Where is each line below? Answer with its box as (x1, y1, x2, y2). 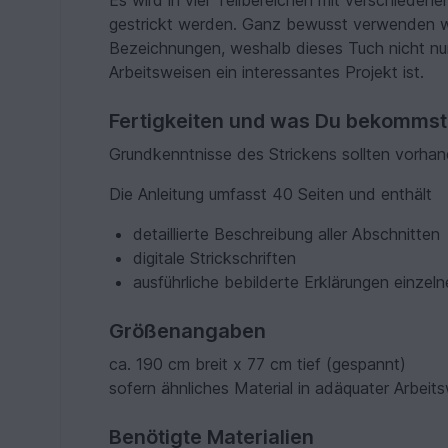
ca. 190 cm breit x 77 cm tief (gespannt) (109, 354, 407, 375)
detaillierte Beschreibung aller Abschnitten (133, 224, 441, 245)
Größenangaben (109, 319, 267, 344)
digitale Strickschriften (133, 248, 297, 269)
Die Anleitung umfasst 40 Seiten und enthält (109, 184, 433, 205)
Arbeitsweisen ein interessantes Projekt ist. (109, 62, 425, 83)
